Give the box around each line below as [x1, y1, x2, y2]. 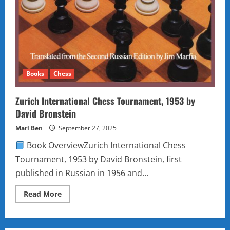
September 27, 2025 [57, 124, 117, 133]
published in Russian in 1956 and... [15, 167, 148, 179]
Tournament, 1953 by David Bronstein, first [15, 154, 182, 165]
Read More [24, 189, 62, 199]
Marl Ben [15, 124, 43, 133]
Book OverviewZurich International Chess [25, 140, 186, 151]
